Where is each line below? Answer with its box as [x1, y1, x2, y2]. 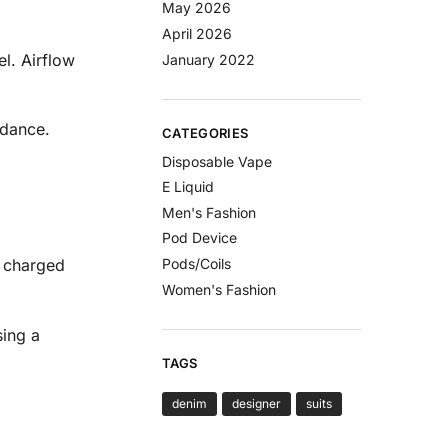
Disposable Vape [162, 152, 273, 170]
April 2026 [162, 24, 233, 42]
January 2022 [162, 50, 256, 68]
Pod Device [162, 229, 238, 247]
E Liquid [162, 178, 215, 196]
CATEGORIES [162, 125, 249, 142]
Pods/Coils [162, 254, 232, 272]
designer [232, 395, 282, 411]
